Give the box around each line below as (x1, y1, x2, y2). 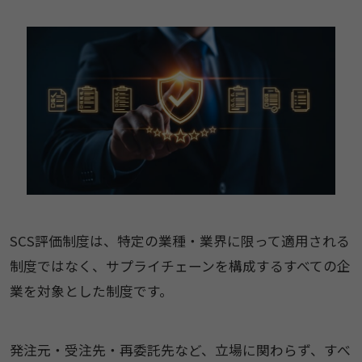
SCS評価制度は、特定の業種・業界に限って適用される (9, 231, 350, 251)
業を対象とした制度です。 (9, 281, 173, 301)
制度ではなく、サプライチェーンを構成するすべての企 (9, 256, 351, 276)
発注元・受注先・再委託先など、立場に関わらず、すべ (9, 340, 351, 360)
